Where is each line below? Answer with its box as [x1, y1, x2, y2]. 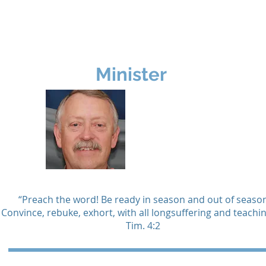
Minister [95, 64, 167, 85]
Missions [124, 21, 169, 36]
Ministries [51, 21, 101, 36]
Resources [192, 21, 245, 36]
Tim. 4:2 [126, 219, 160, 232]
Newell [134, 120, 182, 137]
